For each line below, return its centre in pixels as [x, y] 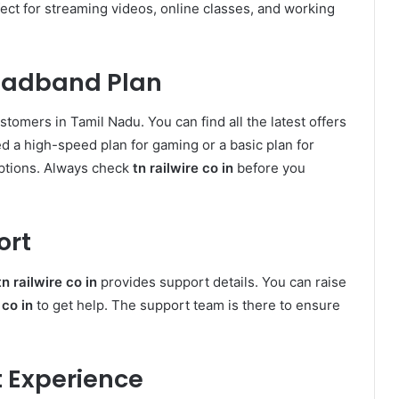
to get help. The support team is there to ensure [187, 305]
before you [269, 168]
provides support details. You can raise [222, 281]
